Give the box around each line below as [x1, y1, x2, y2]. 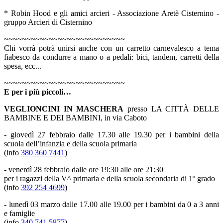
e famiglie [4, 209, 37, 218]
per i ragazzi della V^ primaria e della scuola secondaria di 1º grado [4, 174, 215, 183]
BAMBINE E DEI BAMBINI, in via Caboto [4, 113, 147, 122]
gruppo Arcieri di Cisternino [4, 17, 92, 26]
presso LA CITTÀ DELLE [123, 104, 220, 113]
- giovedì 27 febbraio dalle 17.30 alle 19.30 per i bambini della [4, 130, 219, 139]
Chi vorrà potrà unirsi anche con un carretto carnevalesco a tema [4, 43, 219, 52]
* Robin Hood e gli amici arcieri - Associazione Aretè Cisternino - [4, 8, 219, 17]
